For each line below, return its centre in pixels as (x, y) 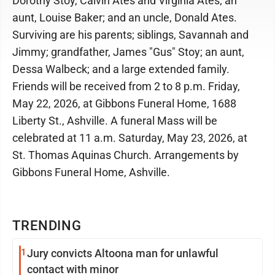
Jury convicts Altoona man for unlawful (123, 253)
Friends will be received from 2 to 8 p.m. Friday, (126, 86)
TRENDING (47, 225)
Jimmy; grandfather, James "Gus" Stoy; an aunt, (128, 52)
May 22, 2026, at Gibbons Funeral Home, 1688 (124, 103)
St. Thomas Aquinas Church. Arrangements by (126, 155)
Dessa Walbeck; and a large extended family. (121, 69)
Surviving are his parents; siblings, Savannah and (130, 34)
